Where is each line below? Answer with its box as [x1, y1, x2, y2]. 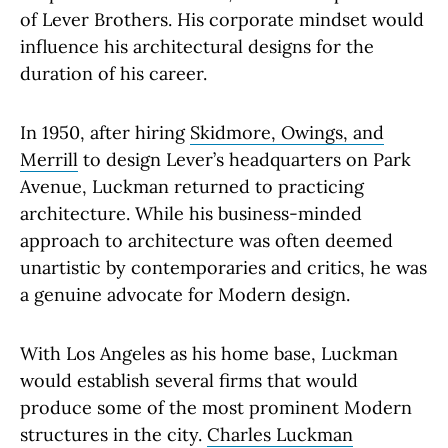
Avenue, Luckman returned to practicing [20, 175, 364, 198]
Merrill [20, 148, 78, 171]
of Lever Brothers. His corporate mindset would [20, 8, 424, 31]
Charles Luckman [207, 423, 353, 446]
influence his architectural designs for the [20, 35, 374, 58]
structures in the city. [20, 423, 207, 446]
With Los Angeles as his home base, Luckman [20, 342, 398, 365]
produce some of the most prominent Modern [20, 396, 412, 419]
